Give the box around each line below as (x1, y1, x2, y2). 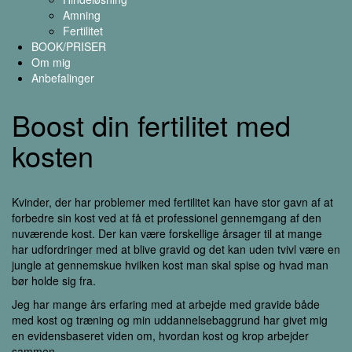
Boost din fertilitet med (12, 104, 291, 145)
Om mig (31, 54, 71, 70)
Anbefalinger (31, 70, 94, 86)
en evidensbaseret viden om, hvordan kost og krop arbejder (12, 328, 309, 343)
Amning (63, 7, 101, 23)
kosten (12, 135, 93, 175)
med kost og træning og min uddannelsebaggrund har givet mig (12, 312, 328, 328)
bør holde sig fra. (12, 273, 96, 288)
